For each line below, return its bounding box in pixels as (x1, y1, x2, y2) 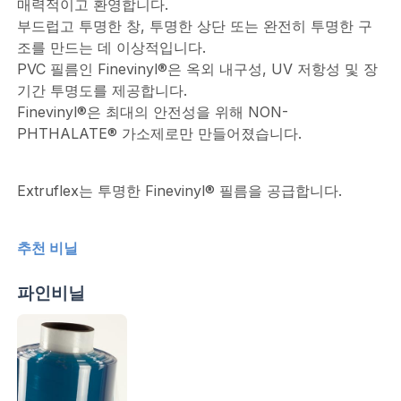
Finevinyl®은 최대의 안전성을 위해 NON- (16, 102, 288, 121)
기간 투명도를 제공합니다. (16, 81, 187, 99)
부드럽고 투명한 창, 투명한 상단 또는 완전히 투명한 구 (16, 16, 372, 35)
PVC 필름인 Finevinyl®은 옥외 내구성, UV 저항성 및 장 (16, 59, 378, 78)
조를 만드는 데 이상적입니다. (16, 38, 206, 56)
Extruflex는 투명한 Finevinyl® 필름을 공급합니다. (16, 181, 342, 200)
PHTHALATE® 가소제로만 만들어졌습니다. (16, 124, 302, 142)
